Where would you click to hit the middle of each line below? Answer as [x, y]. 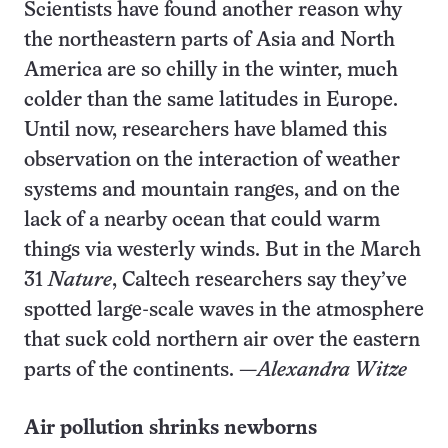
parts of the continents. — [140, 370]
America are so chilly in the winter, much [211, 70]
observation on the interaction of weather [212, 160]
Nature [80, 280]
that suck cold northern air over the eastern [222, 340]
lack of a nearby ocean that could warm [202, 220]
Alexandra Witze [332, 370]
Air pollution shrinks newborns [170, 428]
